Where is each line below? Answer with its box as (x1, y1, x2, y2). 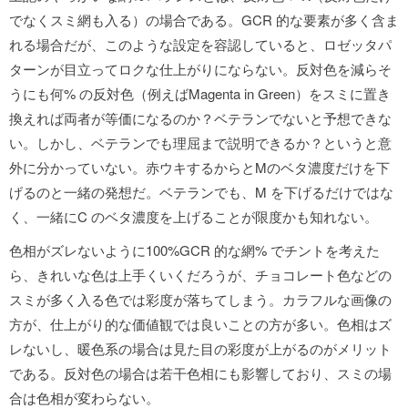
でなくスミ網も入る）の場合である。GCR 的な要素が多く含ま (9, 10, 399, 29)
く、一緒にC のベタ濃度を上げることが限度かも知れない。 (9, 207, 378, 226)
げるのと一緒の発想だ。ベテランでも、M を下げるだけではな (9, 182, 393, 201)
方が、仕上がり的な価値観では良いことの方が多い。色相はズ (9, 314, 392, 333)
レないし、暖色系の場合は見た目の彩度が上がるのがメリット (9, 339, 392, 358)
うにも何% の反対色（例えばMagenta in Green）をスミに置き (9, 84, 391, 103)
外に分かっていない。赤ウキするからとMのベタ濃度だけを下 (9, 158, 390, 177)
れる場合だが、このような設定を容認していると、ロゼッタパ (9, 35, 392, 54)
